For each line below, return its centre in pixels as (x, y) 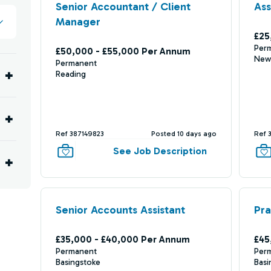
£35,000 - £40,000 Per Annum (122, 239)
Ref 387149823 (80, 134)
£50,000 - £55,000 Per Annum (123, 51)
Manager (78, 22)
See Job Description (160, 151)
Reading (70, 74)
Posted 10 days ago (184, 134)
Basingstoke (78, 262)
